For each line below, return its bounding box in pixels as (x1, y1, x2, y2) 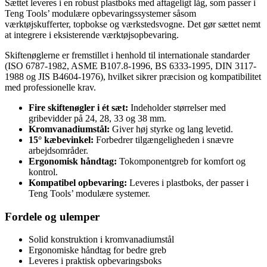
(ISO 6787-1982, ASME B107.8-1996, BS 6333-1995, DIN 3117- (5, 60, 256, 71)
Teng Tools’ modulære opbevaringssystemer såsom (5, 8, 196, 18)
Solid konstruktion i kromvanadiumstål (29, 234, 174, 245)
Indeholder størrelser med (128, 102, 226, 113)
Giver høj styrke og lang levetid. (110, 123, 233, 134)
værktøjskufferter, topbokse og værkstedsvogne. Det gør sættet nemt (5, 18, 260, 29)
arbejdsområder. (29, 145, 88, 156)
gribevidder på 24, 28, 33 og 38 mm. (29, 113, 166, 123)
